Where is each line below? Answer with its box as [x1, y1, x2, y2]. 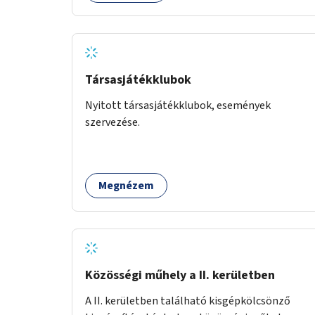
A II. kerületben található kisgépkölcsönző [85, 292, 290, 309]
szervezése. [85, 114, 140, 130]
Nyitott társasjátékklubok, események [85, 97, 271, 113]
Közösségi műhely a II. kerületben [85, 266, 275, 284]
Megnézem [98, 177, 154, 193]
